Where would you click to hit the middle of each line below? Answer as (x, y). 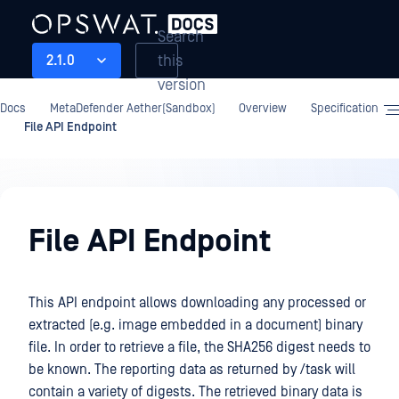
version (182, 85)
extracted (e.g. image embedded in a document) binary (195, 325)
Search (181, 37)
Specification (344, 109)
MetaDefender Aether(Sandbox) (132, 109)
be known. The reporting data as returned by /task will (192, 370)
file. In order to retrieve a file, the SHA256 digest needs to (199, 347)
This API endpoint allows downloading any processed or (197, 303)
